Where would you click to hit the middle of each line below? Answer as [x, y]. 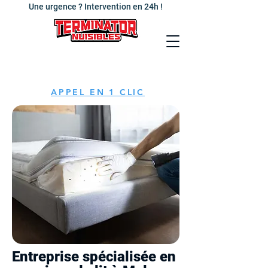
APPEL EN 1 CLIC [98, 92]
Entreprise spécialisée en [94, 257]
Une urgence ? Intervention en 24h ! [96, 7]
